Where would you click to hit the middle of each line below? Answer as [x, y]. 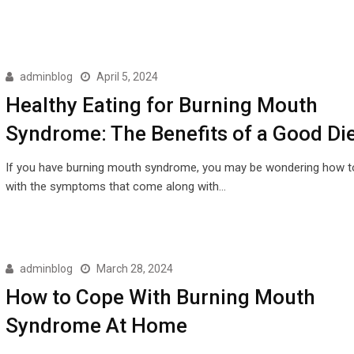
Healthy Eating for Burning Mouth [161, 105]
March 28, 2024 [134, 269]
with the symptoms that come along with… [115, 186]
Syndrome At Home [96, 326]
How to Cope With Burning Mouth [160, 298]
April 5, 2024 [127, 76]
